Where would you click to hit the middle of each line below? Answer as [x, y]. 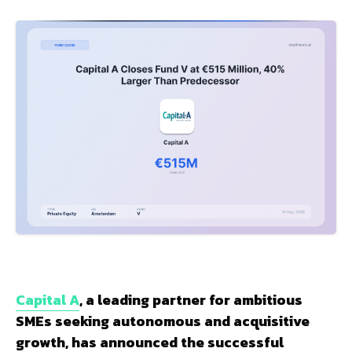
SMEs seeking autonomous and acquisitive [163, 321]
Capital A [48, 299]
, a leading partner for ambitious [191, 299]
